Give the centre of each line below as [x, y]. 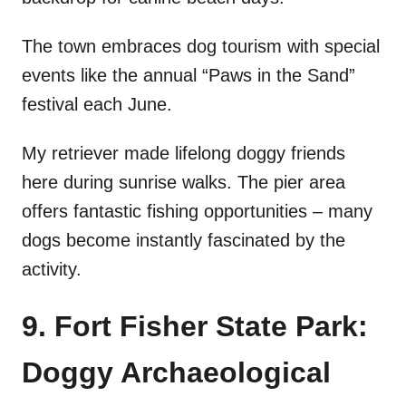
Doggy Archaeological [176, 373]
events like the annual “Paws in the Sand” [188, 76]
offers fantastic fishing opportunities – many [197, 212]
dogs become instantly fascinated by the [184, 241]
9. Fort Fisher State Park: [195, 327]
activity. [52, 270]
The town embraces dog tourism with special [201, 47]
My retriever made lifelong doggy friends [184, 154]
